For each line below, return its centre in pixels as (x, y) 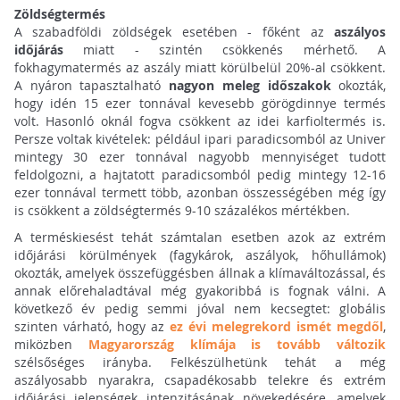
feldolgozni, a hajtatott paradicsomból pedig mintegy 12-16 (200, 175)
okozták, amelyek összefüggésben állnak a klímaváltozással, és (200, 273)
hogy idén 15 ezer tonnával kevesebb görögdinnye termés (200, 104)
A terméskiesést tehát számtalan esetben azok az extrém (200, 237)
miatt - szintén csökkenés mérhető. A (225, 50)
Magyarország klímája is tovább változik (237, 345)
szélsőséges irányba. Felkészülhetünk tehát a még (200, 362)
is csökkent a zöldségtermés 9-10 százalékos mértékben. (182, 211)
